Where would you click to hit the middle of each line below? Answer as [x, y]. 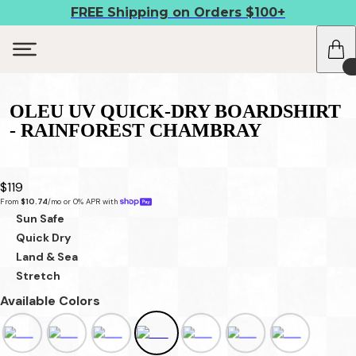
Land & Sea [47, 256]
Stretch [38, 275]
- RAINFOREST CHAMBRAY [135, 130]
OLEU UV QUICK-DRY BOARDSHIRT [175, 111]
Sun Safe [40, 218]
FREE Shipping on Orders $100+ [178, 12]
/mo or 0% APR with [84, 202]
